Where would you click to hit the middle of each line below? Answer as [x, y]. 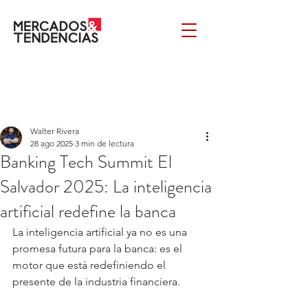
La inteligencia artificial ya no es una [101, 232]
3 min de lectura [104, 143]
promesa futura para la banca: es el [99, 249]
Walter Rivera [55, 131]
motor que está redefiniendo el [90, 265]
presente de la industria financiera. [98, 282]
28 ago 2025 [52, 143]
